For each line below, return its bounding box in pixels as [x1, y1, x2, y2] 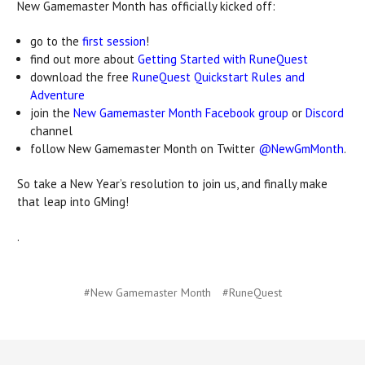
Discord [306, 105, 345, 121]
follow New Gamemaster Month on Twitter [30, 141, 259, 157]
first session [82, 33, 147, 50]
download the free [30, 69, 133, 86]
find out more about [30, 51, 139, 68]
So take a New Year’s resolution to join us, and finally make [17, 176, 328, 192]
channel [30, 123, 73, 139]
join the [30, 105, 74, 121]
